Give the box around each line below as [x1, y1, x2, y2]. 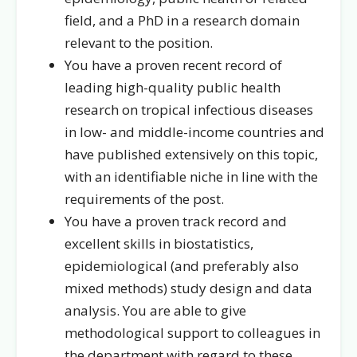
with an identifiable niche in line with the [65, 167, 318, 186]
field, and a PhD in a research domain [65, 11, 300, 29]
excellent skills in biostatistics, [65, 234, 253, 253]
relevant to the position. [65, 33, 213, 52]
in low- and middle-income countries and [65, 123, 324, 141]
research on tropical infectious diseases [65, 100, 313, 119]
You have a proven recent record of [65, 56, 282, 74]
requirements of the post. [65, 190, 224, 208]
